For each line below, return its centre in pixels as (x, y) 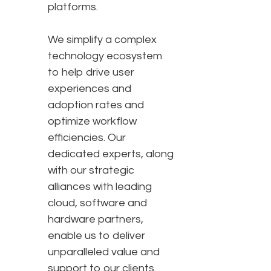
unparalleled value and (104, 252)
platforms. (73, 7)
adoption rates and (96, 105)
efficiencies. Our (87, 138)
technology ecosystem (105, 56)
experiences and (90, 89)
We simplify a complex (102, 40)
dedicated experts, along (111, 154)
